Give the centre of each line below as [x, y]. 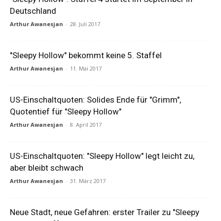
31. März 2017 [88, 181]
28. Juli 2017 [85, 24]
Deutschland [33, 11]
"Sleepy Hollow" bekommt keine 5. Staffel [86, 55]
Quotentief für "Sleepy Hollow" [66, 111]
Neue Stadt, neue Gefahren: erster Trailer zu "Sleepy [105, 212]
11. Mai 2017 [86, 68]
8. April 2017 [86, 125]
